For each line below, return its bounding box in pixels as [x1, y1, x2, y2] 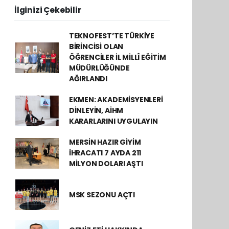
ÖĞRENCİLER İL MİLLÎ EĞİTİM [68, 52, 166, 63]
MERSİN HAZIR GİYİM [68, 137, 141, 148]
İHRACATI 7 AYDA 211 [68, 148, 142, 158]
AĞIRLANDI [68, 74, 108, 84]
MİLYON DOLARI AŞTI [68, 158, 143, 169]
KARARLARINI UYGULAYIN [68, 116, 158, 127]
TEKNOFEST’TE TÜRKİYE [68, 31, 154, 41]
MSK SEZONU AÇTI [68, 189, 135, 200]
